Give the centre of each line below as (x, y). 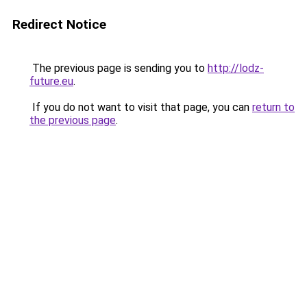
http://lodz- (236, 68)
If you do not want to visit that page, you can (141, 107)
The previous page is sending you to (119, 68)
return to (273, 107)
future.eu (51, 81)
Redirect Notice (59, 24)
